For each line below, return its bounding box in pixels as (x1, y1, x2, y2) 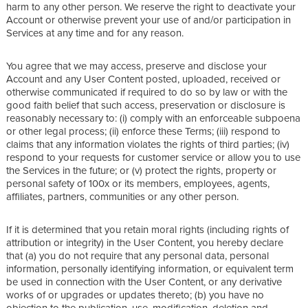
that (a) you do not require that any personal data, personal (6, 247, 269, 263)
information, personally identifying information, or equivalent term (6, 261, 294, 276)
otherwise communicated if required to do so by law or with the (6, 84, 287, 99)
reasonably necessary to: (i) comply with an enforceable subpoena (6, 110, 300, 125)
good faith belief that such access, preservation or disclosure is (6, 97, 285, 112)
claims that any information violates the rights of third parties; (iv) (6, 136, 289, 151)
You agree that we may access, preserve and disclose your (6, 58, 267, 73)
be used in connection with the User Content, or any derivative (6, 274, 282, 289)
